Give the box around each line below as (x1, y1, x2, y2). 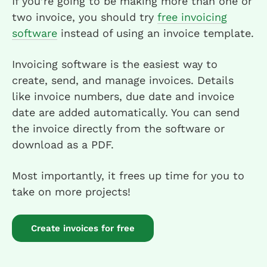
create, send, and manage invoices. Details (12, 74, 234, 87)
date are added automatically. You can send (12, 106, 240, 119)
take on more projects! (12, 185, 131, 198)
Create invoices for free (31, 223, 135, 234)
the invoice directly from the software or (12, 122, 225, 135)
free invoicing (157, 11, 227, 24)
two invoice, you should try (12, 11, 157, 24)
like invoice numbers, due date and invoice (12, 90, 234, 103)
